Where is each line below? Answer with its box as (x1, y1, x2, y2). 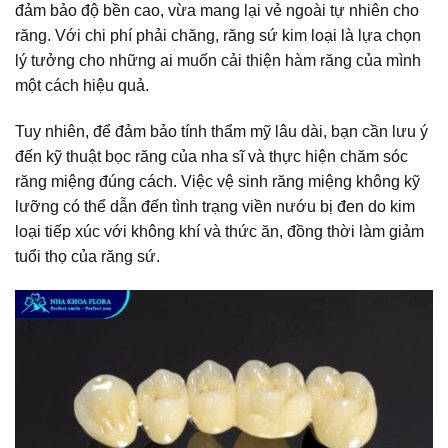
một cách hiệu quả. (15, 77, 149, 95)
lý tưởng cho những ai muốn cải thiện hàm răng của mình (15, 52, 421, 70)
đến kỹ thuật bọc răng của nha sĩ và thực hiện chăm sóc (15, 147, 408, 165)
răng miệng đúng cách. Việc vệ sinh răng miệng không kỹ (15, 172, 420, 190)
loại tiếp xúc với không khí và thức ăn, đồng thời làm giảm (15, 222, 424, 240)
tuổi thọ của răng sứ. (15, 247, 160, 265)
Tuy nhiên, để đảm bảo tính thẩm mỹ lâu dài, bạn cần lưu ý (15, 122, 428, 140)
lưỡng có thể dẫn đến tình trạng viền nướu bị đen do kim (15, 197, 415, 215)
